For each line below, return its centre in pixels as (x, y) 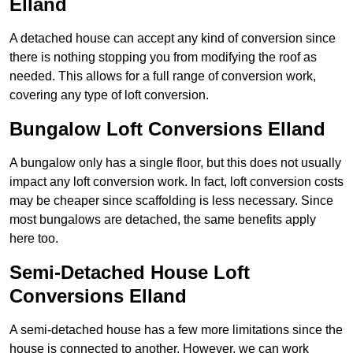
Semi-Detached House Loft (130, 273)
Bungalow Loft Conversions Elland (167, 129)
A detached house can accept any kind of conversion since (173, 39)
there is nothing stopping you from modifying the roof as (163, 58)
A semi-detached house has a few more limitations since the (176, 330)
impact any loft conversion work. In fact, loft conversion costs (176, 182)
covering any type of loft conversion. (109, 95)
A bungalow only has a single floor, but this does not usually (175, 163)
